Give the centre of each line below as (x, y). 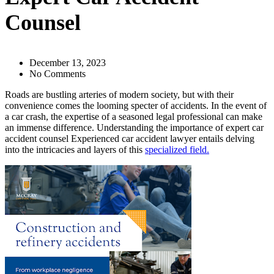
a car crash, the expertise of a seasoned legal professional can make (134, 117)
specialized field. (177, 150)
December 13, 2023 (68, 63)
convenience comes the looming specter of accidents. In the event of (136, 106)
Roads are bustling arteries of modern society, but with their (119, 94)
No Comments (57, 74)
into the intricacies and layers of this (75, 150)
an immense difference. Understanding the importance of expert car (134, 128)
